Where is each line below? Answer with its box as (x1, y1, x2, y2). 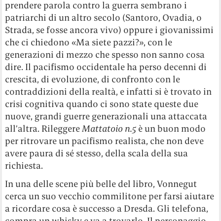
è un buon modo (136, 123, 206, 135)
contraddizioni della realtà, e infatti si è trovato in (5, 86, 212, 98)
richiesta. (5, 160, 43, 172)
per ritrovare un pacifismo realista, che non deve (5, 135, 204, 147)
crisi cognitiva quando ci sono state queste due (5, 98, 199, 110)
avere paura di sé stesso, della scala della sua (5, 147, 188, 159)
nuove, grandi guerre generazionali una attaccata (5, 110, 208, 122)
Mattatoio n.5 (82, 123, 137, 135)
